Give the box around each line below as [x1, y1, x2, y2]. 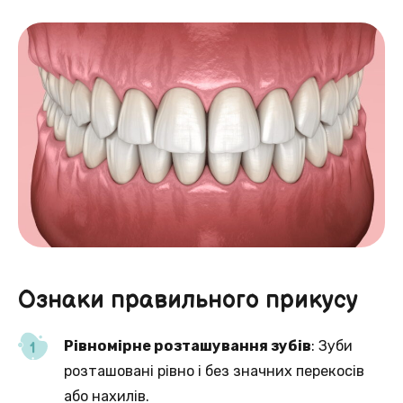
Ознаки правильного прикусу [18, 286, 358, 316]
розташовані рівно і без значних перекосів [64, 362, 365, 380]
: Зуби [311, 336, 354, 354]
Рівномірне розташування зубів [64, 336, 312, 354]
